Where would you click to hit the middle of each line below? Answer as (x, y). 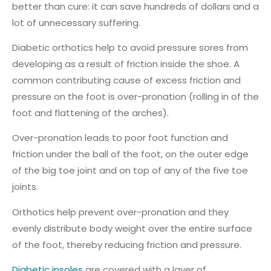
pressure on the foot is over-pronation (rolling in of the (135, 97)
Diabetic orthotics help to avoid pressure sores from (130, 48)
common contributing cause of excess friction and (126, 80)
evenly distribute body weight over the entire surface (132, 228)
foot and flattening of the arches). (90, 113)
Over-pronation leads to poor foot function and (120, 138)
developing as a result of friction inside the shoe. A (126, 64)
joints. (25, 187)
